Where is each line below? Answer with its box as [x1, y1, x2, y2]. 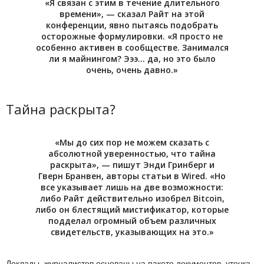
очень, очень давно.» [86, 64, 178, 75]
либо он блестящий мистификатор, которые [35, 204, 229, 215]
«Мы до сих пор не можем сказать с [55, 137, 209, 148]
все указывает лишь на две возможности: [41, 181, 223, 193]
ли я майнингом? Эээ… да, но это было [48, 53, 216, 64]
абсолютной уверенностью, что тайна [48, 148, 216, 159]
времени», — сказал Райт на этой [60, 8, 204, 19]
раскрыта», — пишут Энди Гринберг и [49, 159, 214, 170]
